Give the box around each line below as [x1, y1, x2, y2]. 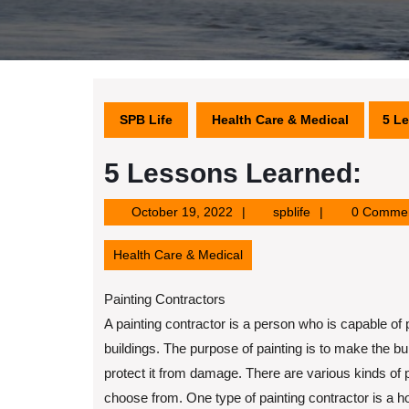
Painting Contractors [104, 291, 225, 307]
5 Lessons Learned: [104, 158, 362, 188]
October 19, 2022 [131, 204, 233, 219]
